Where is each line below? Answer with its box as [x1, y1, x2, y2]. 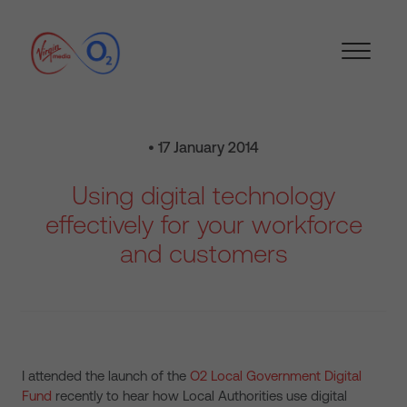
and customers [119, 239, 288, 268]
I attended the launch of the [22, 368, 190, 383]
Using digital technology [72, 181, 335, 210]
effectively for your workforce [45, 210, 362, 239]
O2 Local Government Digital [190, 368, 362, 383]
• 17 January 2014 [148, 139, 259, 155]
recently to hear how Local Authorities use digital [52, 388, 347, 403]
